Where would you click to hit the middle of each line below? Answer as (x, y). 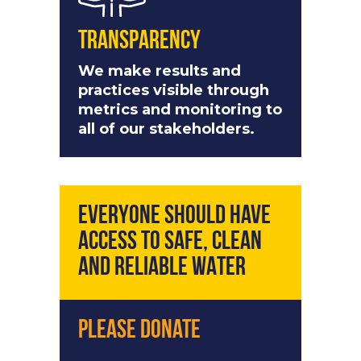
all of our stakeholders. (166, 129)
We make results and (160, 71)
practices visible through (174, 91)
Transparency (139, 42)
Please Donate (139, 332)
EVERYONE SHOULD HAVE (174, 217)
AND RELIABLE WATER (162, 269)
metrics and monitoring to (180, 110)
